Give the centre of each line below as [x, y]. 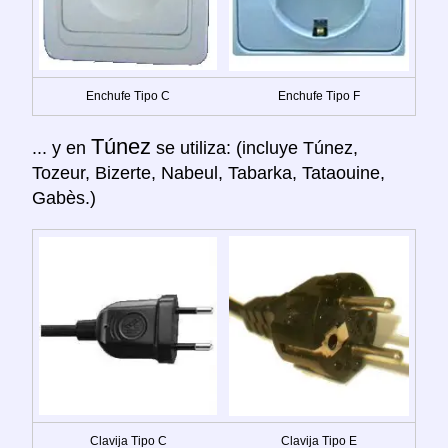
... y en [61, 147]
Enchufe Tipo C [128, 95]
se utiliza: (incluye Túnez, [254, 147]
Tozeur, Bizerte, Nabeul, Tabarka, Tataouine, [208, 172]
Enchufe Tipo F [319, 95]
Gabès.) [64, 197]
